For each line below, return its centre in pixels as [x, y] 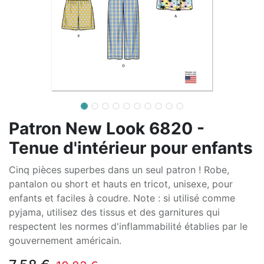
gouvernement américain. [65, 240]
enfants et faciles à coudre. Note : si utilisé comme [122, 198]
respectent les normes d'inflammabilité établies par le [128, 226]
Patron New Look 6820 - [107, 128]
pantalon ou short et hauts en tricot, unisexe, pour [121, 184]
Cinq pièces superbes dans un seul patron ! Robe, [119, 170]
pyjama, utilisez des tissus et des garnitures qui [114, 212]
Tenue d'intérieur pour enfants [131, 148]
